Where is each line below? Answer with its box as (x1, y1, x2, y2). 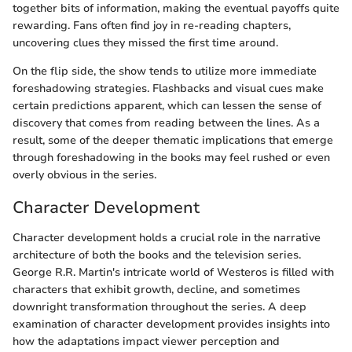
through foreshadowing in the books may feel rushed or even (13, 150, 330, 165)
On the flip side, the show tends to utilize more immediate (13, 64, 317, 79)
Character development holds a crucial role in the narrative (13, 229, 321, 245)
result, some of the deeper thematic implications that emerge (13, 133, 333, 148)
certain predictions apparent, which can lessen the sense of (13, 98, 321, 113)
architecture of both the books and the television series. (13, 247, 301, 262)
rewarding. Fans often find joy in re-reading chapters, (13, 18, 291, 33)
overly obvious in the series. (13, 167, 156, 182)
